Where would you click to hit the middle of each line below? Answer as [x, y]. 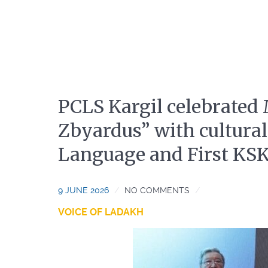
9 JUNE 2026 [83, 190]
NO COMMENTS [157, 190]
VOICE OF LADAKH [101, 212]
